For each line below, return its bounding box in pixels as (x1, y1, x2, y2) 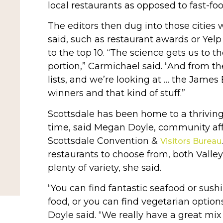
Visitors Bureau (160, 136, 222, 146)
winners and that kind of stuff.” (47, 88, 185, 99)
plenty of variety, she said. (47, 162, 161, 173)
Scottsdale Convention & (47, 135, 160, 146)
